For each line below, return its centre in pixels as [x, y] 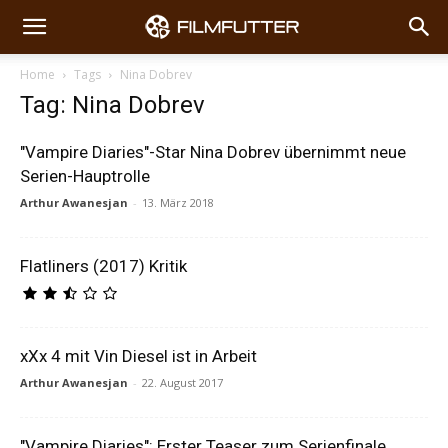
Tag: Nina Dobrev [112, 105]
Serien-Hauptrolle [85, 176]
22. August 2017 [182, 382]
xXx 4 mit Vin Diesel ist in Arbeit [138, 356]
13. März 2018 [178, 202]
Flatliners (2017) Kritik [103, 266]
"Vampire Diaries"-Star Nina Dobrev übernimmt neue [213, 152]
